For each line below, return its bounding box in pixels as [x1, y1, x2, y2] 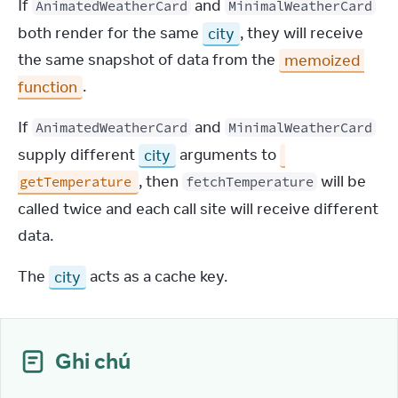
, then [139, 171, 182, 191]
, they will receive [240, 23, 363, 43]
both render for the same [18, 23, 203, 43]
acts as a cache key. [86, 267, 227, 286]
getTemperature [20, 173, 131, 190]
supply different [18, 145, 139, 164]
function [18, 76, 77, 96]
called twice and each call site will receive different [18, 199, 378, 219]
